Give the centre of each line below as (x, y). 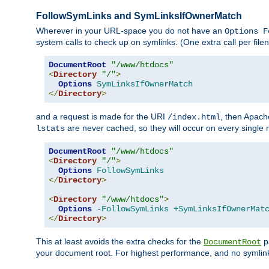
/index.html (194, 117)
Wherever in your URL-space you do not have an (130, 31)
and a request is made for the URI (102, 117)
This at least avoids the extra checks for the (120, 242)
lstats (50, 129)
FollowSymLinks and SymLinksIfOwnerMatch (139, 16)
